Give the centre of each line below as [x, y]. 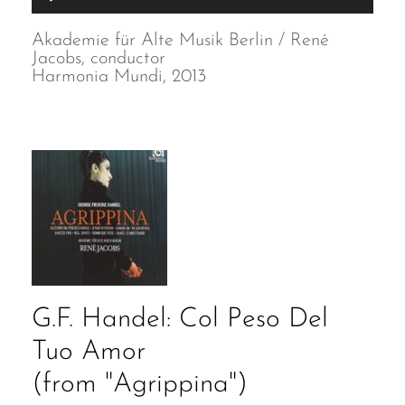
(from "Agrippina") [140, 385]
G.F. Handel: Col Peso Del [180, 320]
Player [52, 13]
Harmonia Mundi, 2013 [119, 77]
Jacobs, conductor [99, 59]
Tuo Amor [89, 352]
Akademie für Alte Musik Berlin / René [180, 41]
